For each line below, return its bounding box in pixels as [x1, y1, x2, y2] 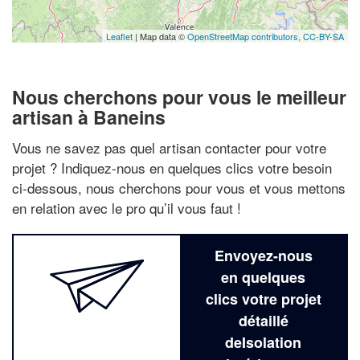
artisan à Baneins [12, 104, 166, 130]
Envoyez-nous [214, 244, 313, 266]
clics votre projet [205, 288, 321, 309]
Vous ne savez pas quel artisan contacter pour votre [12, 137, 326, 157]
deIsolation [225, 331, 301, 353]
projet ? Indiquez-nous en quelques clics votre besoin [12, 157, 332, 178]
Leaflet [106, 30, 133, 43]
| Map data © [133, 30, 187, 43]
